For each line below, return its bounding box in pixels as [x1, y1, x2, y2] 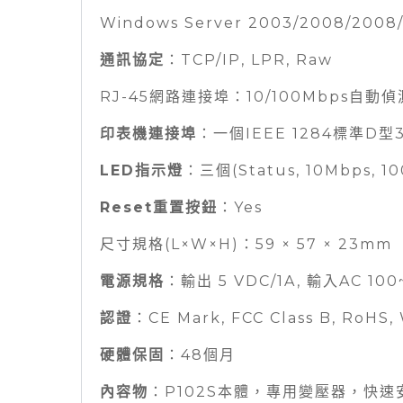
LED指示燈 [100, 162, 184, 180]
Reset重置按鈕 [100, 199, 218, 217]
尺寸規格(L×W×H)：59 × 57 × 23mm [100, 236, 392, 254]
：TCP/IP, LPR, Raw [165, 51, 333, 69]
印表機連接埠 [100, 125, 197, 143]
